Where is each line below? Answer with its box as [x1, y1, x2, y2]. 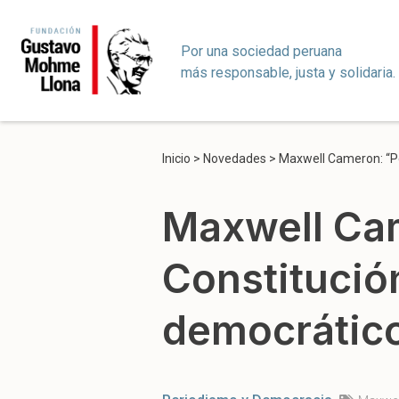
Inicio [162, 151, 191, 166]
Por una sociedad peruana [181, 42, 343, 60]
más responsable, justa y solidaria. [181, 63, 396, 81]
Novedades [203, 151, 266, 166]
